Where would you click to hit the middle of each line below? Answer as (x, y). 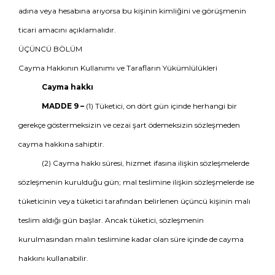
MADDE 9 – (63, 106)
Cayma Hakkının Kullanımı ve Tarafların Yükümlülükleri (118, 68)
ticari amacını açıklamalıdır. (67, 30)
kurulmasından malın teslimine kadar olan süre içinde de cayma (131, 239)
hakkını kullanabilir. (53, 258)
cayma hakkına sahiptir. (61, 144)
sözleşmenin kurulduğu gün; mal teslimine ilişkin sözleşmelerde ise (136, 182)
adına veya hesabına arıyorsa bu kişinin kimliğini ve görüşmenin (132, 11)
